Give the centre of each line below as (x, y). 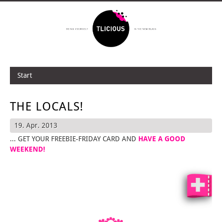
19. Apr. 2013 (36, 125)
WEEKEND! (28, 149)
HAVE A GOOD (162, 139)
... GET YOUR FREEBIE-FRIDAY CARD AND (74, 139)
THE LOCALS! (47, 106)
